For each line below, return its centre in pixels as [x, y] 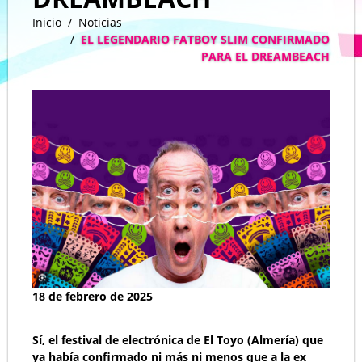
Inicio [47, 22]
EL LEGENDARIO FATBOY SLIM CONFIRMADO [205, 39]
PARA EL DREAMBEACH [265, 56]
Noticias [100, 22]
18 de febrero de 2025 [93, 297]
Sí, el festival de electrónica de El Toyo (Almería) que [178, 340]
